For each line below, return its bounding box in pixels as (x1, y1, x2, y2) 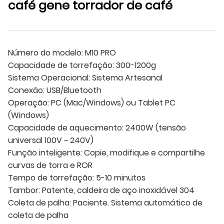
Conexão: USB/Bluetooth (8, 84, 101, 96)
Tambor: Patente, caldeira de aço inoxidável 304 (8, 184, 194, 196)
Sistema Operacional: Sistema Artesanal (8, 71, 162, 83)
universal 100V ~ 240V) (8, 134, 93, 146)
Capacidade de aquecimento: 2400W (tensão (8, 121, 186, 133)
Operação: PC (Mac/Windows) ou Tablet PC (8, 96, 175, 108)
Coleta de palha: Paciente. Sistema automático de (8, 196, 202, 208)
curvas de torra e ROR (8, 159, 92, 171)
